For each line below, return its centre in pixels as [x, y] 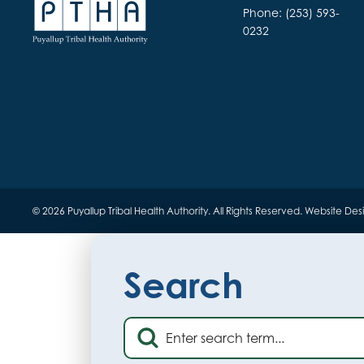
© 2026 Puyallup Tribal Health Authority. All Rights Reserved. [169, 211]
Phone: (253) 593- [292, 12]
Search [183, 285]
